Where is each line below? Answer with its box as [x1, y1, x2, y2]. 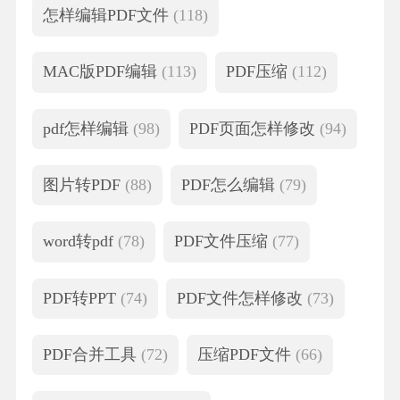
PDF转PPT [42, 288, 121, 307]
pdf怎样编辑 [42, 119, 133, 137]
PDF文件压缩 [174, 232, 273, 251]
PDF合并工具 [42, 345, 141, 363]
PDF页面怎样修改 [189, 119, 321, 137]
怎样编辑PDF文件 [42, 6, 173, 25]
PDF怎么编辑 [181, 176, 280, 195]
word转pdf [42, 232, 118, 251]
